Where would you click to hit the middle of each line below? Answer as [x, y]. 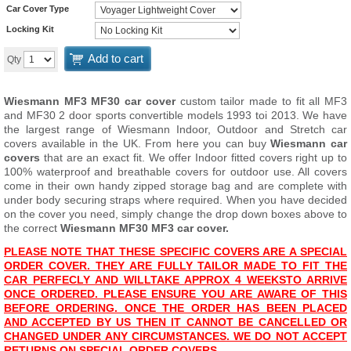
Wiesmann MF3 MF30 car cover [90, 101]
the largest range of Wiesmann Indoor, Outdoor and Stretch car [175, 129]
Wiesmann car [309, 143]
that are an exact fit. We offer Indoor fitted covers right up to [194, 157]
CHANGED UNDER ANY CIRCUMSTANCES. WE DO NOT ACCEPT [175, 336]
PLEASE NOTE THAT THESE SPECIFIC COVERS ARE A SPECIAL [175, 251]
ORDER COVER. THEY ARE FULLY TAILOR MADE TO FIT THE [175, 266]
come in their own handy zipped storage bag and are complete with [175, 186]
